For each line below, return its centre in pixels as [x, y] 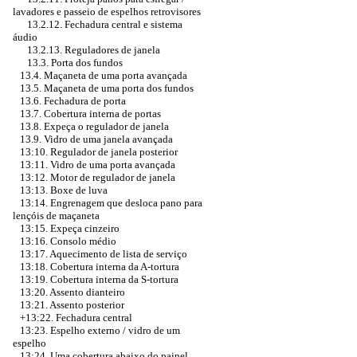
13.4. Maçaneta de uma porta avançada [104, 75]
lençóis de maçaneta [56, 216]
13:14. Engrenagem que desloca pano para [111, 203]
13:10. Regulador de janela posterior [99, 152]
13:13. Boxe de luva [64, 190]
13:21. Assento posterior [72, 305]
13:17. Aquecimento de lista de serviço [104, 254]
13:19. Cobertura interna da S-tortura [99, 279]
